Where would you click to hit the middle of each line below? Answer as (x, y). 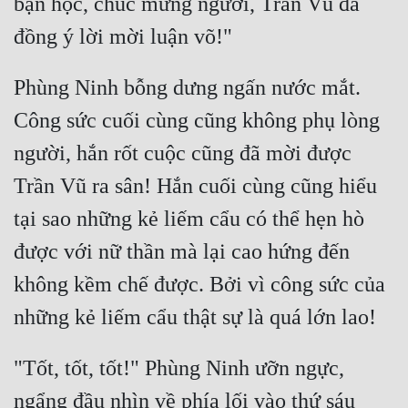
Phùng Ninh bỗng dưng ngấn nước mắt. (187, 88)
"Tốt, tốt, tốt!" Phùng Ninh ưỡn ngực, (179, 368)
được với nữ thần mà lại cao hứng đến (182, 252)
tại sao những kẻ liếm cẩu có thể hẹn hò (189, 219)
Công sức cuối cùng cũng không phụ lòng (197, 121)
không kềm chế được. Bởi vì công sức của (199, 285)
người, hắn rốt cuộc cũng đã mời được (183, 153)
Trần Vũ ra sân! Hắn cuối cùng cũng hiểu (195, 186)
